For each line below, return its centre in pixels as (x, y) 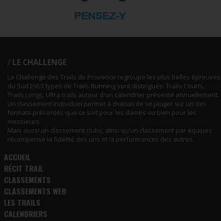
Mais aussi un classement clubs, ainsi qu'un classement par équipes (110, 130)
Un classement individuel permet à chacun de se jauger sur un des (107, 103)
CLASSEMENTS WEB (35, 190)
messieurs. (24, 121)
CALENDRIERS (25, 213)
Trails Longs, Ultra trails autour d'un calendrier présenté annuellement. (113, 94)
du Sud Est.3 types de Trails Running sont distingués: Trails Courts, (106, 86)
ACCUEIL (17, 156)
